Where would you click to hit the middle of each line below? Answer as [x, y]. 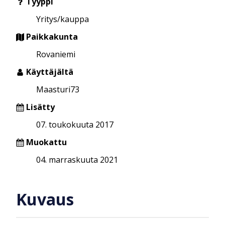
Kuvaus [45, 199]
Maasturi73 [58, 89]
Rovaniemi [56, 54]
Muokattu [45, 142]
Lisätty [39, 107]
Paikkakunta [51, 36]
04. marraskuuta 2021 [77, 159]
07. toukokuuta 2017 [75, 124]
